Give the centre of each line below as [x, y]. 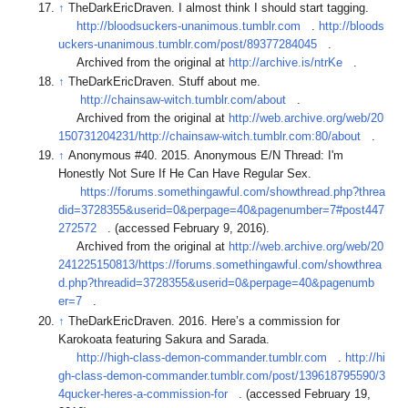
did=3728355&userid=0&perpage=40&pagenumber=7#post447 [222, 211]
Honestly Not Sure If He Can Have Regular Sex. [187, 174]
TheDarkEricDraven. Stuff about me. [167, 82]
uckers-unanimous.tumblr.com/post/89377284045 [188, 44]
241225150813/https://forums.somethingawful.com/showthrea [220, 265]
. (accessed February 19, [305, 394]
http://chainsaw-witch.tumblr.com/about [184, 101]
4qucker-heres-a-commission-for [143, 394]
